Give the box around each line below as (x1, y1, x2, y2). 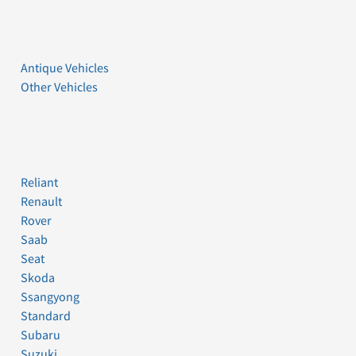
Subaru (21, 327, 60, 343)
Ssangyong (21, 288, 79, 305)
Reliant (21, 174, 58, 191)
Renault (21, 193, 62, 210)
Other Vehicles (21, 79, 98, 95)
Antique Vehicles (21, 60, 109, 76)
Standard (21, 308, 71, 324)
